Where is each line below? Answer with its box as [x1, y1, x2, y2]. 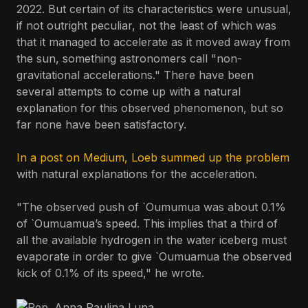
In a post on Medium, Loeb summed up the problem [16, 151, 289, 164]
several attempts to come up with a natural [16, 85, 241, 98]
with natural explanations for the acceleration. [16, 167, 257, 181]
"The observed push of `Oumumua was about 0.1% [16, 200, 286, 214]
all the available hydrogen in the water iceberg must [16, 233, 287, 247]
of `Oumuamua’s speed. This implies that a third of [16, 217, 278, 230]
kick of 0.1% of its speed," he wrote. [16, 266, 204, 280]
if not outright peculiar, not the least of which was [16, 19, 276, 32]
